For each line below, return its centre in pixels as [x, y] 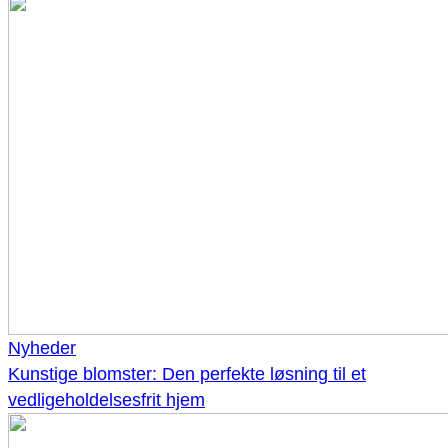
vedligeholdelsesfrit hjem [106, 400]
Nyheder [42, 348]
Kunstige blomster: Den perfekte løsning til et [187, 374]
